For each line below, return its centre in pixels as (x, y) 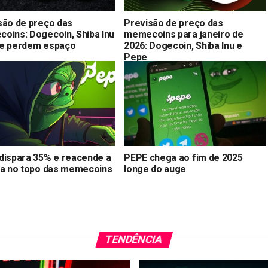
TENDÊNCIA (134, 239)
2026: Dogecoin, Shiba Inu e (183, 45)
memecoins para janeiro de (184, 34)
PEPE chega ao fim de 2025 (183, 157)
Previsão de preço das (173, 23)
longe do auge (155, 169)
